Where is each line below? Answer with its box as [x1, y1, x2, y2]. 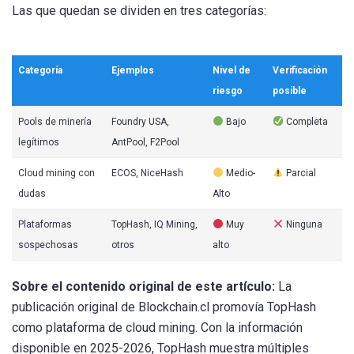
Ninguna [283, 218, 322, 230]
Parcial [283, 167, 316, 179]
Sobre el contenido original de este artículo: [12, 278, 275, 294]
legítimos [18, 136, 59, 148]
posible [273, 85, 307, 96]
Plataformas [18, 218, 72, 230]
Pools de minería [18, 115, 92, 127]
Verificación [273, 64, 327, 76]
